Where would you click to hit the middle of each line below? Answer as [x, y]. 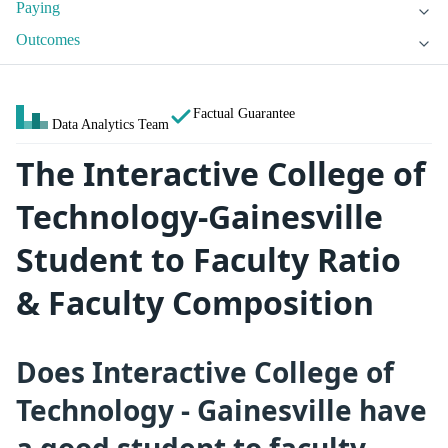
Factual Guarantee [244, 113]
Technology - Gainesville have [221, 409]
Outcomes [48, 40]
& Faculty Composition [195, 303]
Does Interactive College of [205, 371]
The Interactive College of [220, 174]
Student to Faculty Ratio [208, 260]
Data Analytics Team [110, 124]
